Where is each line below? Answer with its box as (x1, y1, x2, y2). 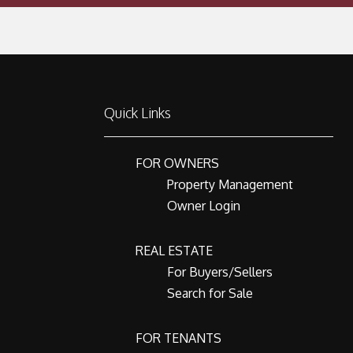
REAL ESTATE (136, 243, 213, 258)
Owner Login (167, 198, 240, 214)
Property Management (167, 176, 293, 192)
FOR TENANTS (136, 330, 221, 346)
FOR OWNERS (136, 155, 219, 171)
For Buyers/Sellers (167, 264, 273, 280)
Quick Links (104, 104, 171, 121)
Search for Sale (167, 285, 253, 301)
